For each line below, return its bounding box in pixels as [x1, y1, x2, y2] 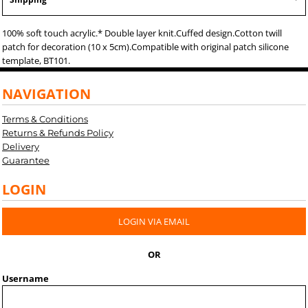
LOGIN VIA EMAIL [118, 215, 190, 228]
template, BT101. [2, 54, 70, 67]
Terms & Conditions [2, 113, 88, 124]
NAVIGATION [2, 85, 91, 103]
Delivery [2, 141, 39, 152]
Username [2, 272, 49, 285]
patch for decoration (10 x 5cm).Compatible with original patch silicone [2, 41, 289, 53]
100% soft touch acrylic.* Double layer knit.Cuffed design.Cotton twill [2, 27, 282, 39]
